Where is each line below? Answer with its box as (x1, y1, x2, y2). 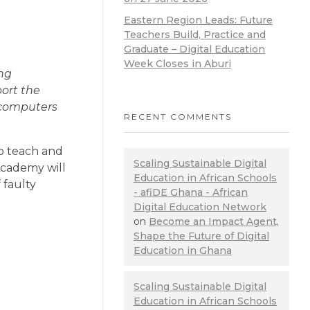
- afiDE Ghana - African (134, 185, 248, 199)
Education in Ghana (134, 244, 232, 257)
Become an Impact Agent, (149, 215, 279, 228)
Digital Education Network (134, 200, 266, 213)
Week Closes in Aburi (124, 57, 231, 71)
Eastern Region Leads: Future (124, 14, 273, 27)
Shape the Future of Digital (134, 229, 269, 242)
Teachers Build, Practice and (124, 28, 266, 42)
